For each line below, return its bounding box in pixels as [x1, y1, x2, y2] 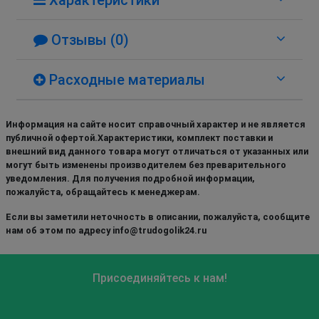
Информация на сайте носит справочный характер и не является [6, 118, 305, 130]
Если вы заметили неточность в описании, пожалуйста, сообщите [6, 211, 310, 222]
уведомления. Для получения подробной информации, [6, 172, 255, 184]
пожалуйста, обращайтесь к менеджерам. [6, 186, 200, 197]
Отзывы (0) [48, 31, 129, 48]
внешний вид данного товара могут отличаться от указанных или [6, 145, 308, 157]
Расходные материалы [46, 70, 205, 88]
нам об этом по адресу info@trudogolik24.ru [6, 224, 206, 236]
